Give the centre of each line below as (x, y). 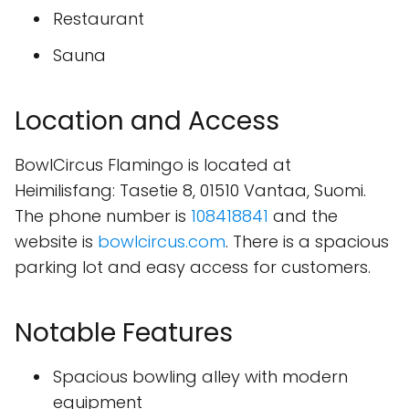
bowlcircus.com (162, 241)
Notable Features (124, 333)
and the (303, 216)
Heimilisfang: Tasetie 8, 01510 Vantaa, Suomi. (190, 190)
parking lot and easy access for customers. (193, 267)
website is (56, 241)
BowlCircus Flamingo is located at (153, 165)
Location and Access (147, 121)
